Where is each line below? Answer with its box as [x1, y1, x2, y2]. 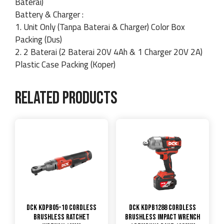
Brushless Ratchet [33, 212, 90, 222]
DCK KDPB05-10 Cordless [26, 203, 97, 212]
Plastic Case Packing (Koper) [15, 58, 115, 71]
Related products [15, 87, 117, 109]
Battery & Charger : [15, 8, 83, 21]
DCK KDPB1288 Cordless [128, 203, 196, 212]
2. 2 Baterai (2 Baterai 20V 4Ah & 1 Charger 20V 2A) [15, 45, 202, 58]
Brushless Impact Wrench [124, 212, 200, 222]
